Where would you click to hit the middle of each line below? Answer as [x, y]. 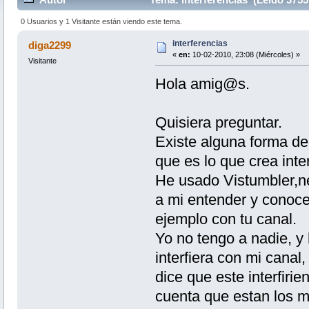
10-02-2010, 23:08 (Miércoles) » [245, 54]
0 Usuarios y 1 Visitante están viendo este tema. [102, 21]
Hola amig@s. [202, 83]
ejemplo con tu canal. [226, 219]
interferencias [200, 43]
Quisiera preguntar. [218, 122]
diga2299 [50, 45]
